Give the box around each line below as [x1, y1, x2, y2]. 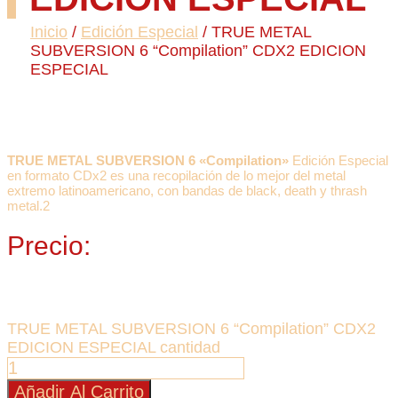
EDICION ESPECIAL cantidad [7, 338, 220, 356]
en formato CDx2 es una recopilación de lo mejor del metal [7, 168, 346, 183]
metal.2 [7, 198, 50, 213]
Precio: [7, 231, 91, 260]
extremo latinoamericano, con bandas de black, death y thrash [7, 183, 367, 198]
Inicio [30, 23, 68, 41]
